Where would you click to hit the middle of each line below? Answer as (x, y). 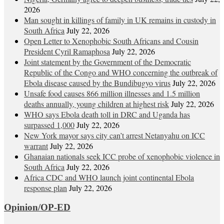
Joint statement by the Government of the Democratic (107, 61)
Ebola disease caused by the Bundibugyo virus (97, 82)
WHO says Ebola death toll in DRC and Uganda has (107, 114)
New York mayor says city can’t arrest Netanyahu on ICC (114, 135)
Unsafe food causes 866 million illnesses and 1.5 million (112, 93)
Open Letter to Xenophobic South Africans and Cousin (111, 40)
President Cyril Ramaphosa (67, 51)
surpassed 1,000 (49, 124)
